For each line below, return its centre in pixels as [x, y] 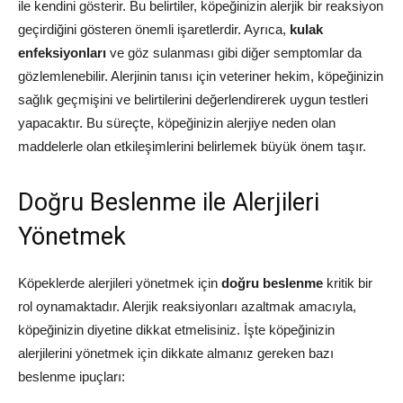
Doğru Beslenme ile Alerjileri [169, 202]
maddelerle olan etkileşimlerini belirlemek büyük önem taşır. [192, 146]
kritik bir [348, 283]
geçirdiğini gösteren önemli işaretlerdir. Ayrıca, [154, 29]
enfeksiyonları [62, 53]
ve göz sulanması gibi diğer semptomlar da [234, 53]
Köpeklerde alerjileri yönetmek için [120, 283]
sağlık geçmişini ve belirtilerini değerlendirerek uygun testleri [193, 99]
